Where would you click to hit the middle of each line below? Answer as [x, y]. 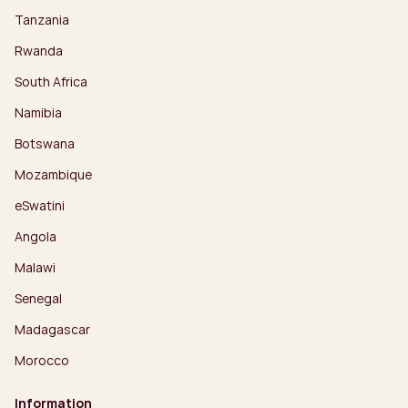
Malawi [35, 267]
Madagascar [52, 329]
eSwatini [40, 205]
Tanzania [42, 19]
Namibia [38, 112]
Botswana [45, 143]
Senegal [38, 298]
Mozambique [53, 174]
